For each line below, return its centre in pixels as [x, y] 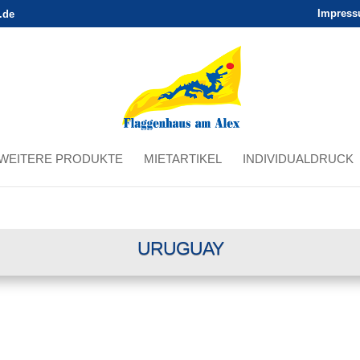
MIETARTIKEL [183, 158]
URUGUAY [180, 248]
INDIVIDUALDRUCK [298, 158]
